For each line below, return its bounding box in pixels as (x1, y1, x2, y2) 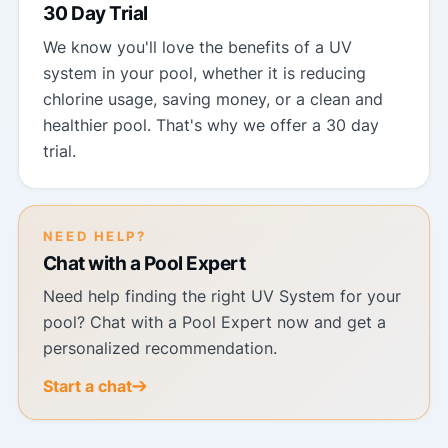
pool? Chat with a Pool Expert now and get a (42, 312, 386, 333)
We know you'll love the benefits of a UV (42, 36, 352, 57)
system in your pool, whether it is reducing (42, 62, 366, 83)
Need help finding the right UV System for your (42, 286, 401, 307)
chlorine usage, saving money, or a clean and (42, 88, 383, 109)
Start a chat (42, 376, 132, 397)
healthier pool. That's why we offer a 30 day (42, 114, 379, 135)
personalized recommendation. (42, 338, 277, 359)
